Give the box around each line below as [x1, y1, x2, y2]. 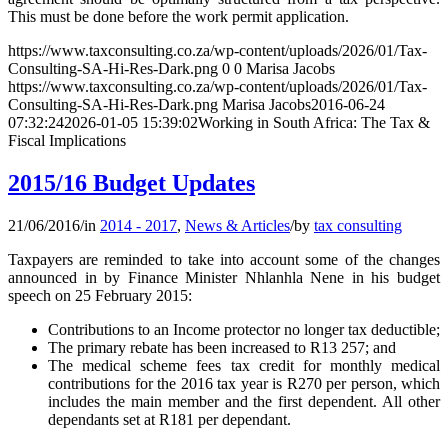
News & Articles [185, 217, 290, 235]
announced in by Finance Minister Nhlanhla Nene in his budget [8, 269, 440, 287]
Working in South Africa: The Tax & [198, 114, 430, 132]
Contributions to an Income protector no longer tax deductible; [48, 321, 440, 339]
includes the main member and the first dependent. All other [48, 393, 440, 411]
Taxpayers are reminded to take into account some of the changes [8, 251, 440, 269]
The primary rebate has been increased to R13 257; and [48, 339, 396, 357]
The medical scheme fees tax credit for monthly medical [48, 357, 440, 375]
